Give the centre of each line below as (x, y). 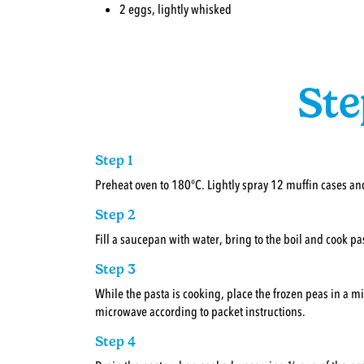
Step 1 (114, 160)
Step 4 (115, 341)
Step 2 (115, 214)
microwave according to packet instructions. (200, 312)
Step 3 (115, 269)
